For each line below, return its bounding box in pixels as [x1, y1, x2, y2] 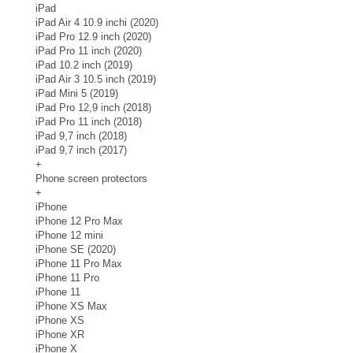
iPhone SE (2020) [35, 243, 116, 256]
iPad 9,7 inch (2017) [35, 144, 127, 157]
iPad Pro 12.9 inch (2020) [35, 31, 151, 43]
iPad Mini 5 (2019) [35, 87, 118, 100]
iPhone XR [35, 329, 84, 341]
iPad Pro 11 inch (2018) [35, 116, 142, 128]
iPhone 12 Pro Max [35, 215, 123, 228]
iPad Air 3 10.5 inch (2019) [35, 73, 156, 86]
